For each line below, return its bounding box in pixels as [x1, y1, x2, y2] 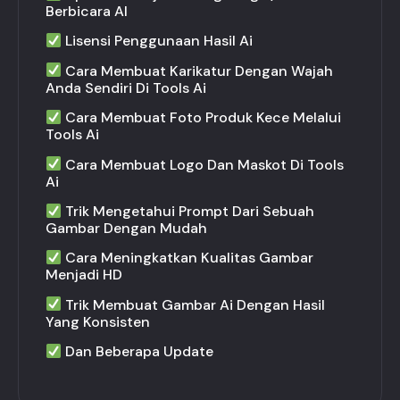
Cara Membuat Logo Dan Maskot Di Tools [62, 154, 345, 174]
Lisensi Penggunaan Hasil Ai [62, 31, 254, 51]
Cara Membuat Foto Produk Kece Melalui [62, 108, 342, 128]
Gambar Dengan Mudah [46, 219, 207, 238]
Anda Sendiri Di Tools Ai [46, 78, 206, 97]
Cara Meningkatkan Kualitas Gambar [62, 248, 314, 268]
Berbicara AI [46, 2, 128, 21]
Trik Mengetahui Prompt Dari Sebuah [62, 202, 315, 221]
